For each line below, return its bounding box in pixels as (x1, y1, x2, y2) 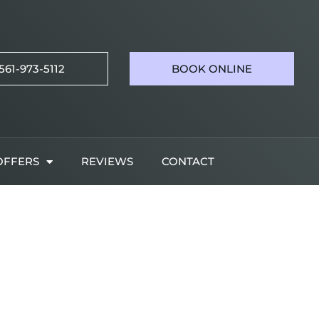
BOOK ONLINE (172, 62, 253, 76)
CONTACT (161, 155, 214, 169)
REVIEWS (80, 155, 133, 169)
